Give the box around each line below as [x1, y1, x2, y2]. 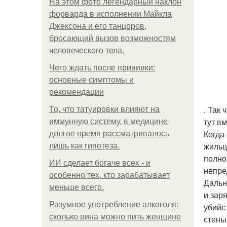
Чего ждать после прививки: [49, 63, 155, 72]
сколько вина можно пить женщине [49, 212, 181, 221]
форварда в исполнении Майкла [49, 10, 172, 18]
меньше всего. [49, 183, 104, 192]
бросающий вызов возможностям [49, 34, 176, 43]
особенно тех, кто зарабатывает [49, 171, 170, 179]
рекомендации [49, 88, 104, 96]
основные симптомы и [49, 75, 134, 84]
